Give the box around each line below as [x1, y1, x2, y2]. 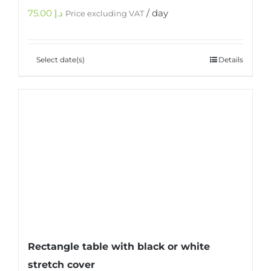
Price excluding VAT [65, 9, 144, 19]
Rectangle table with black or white [28, 241, 210, 253]
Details [218, 55, 243, 65]
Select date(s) [36, 55, 85, 65]
